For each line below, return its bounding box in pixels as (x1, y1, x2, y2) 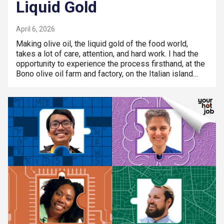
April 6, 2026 (16, 24, 55, 33)
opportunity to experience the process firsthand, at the (16, 58, 205, 68)
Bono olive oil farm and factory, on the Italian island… (16, 68, 198, 78)
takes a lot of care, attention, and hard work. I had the (16, 48, 198, 58)
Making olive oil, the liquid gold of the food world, (16, 38, 188, 48)
